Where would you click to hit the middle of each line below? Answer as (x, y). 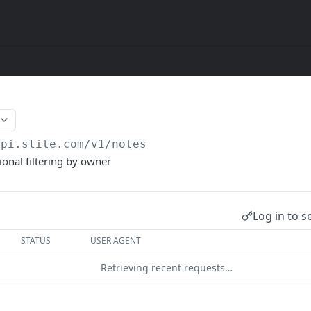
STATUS (36, 241)
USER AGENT (116, 241)
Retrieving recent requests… (167, 268)
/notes (126, 144)
